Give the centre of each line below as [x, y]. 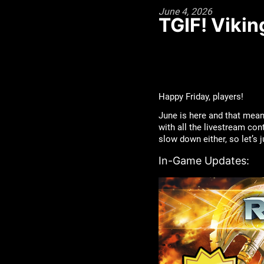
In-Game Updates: [204, 161]
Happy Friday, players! [201, 97]
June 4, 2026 [185, 11]
